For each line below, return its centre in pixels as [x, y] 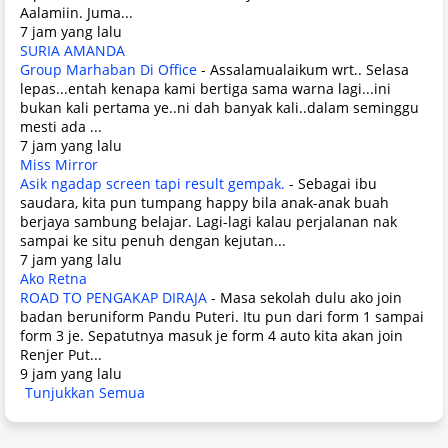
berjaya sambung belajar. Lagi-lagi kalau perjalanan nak [208, 221]
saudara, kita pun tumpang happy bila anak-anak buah [204, 202]
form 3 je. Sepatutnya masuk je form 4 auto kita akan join [211, 335]
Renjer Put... [61, 354]
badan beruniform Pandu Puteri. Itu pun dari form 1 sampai [222, 316]
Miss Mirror [59, 164]
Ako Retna [53, 278]
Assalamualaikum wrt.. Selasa [309, 69]
